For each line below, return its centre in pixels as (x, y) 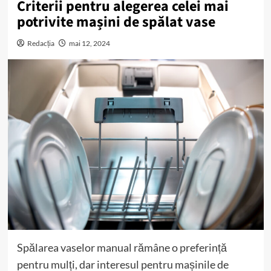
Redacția (41, 43)
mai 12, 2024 (89, 43)
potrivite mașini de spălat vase (116, 22)
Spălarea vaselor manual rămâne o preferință (122, 247)
